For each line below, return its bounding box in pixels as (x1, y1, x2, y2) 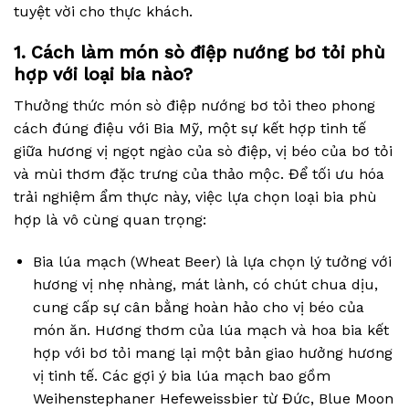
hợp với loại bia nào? (14, 63, 193, 85)
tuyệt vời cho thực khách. (14, 2, 193, 20)
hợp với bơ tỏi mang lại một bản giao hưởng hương (32, 344, 393, 362)
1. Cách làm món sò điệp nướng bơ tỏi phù (14, 41, 385, 63)
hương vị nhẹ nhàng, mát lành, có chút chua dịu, (32, 276, 378, 294)
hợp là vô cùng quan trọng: (14, 211, 206, 229)
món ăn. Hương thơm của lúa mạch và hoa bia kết (32, 321, 389, 340)
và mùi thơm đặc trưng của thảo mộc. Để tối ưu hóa (14, 165, 384, 184)
